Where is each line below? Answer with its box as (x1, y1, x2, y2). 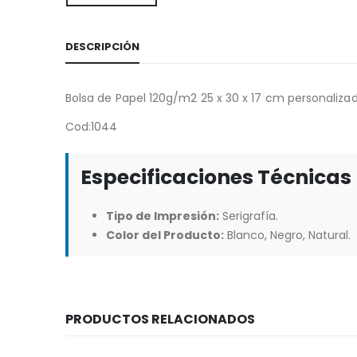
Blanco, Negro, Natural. (224, 227, 351, 244)
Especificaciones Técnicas (80, 163, 351, 192)
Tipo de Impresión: (106, 208, 219, 225)
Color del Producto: (106, 227, 224, 244)
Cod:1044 (65, 119, 118, 135)
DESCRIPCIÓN (65, 39, 139, 55)
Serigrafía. (219, 208, 278, 225)
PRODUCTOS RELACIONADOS (65, 310, 255, 329)
